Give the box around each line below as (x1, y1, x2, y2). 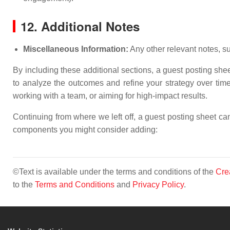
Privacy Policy (132, 180, 184, 189)
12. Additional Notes (21, 17, 140, 35)
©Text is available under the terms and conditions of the (13, 167, 216, 176)
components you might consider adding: (13, 125, 158, 134)
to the (13, 180, 35, 189)
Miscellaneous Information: (23, 45, 128, 53)
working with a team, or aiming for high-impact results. (13, 91, 207, 100)
